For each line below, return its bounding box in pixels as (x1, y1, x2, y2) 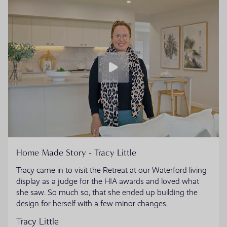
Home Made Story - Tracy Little (16, 147, 136, 159)
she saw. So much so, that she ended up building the (16, 188, 198, 198)
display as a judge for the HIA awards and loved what (16, 177, 199, 186)
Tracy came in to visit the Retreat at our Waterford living (16, 166, 207, 175)
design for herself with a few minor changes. (16, 199, 168, 209)
